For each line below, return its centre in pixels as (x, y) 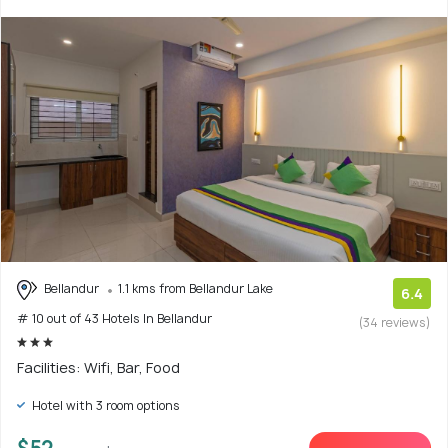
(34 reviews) (395, 323)
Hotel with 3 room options (104, 405)
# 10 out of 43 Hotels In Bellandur (114, 318)
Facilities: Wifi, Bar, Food (98, 367)
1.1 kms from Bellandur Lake (195, 289)
